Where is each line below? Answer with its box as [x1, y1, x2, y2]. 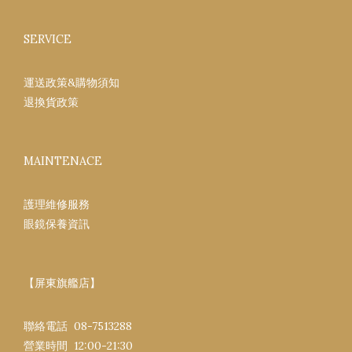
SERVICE [24, 31, 71, 46]
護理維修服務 [24, 196, 90, 211]
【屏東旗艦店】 [24, 275, 101, 290]
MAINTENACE [24, 153, 102, 168]
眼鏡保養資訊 [24, 216, 90, 231]
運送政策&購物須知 [24, 75, 119, 90]
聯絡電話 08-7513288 [24, 318, 132, 333]
